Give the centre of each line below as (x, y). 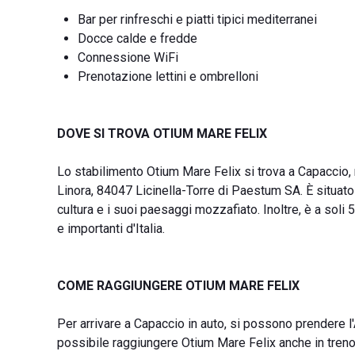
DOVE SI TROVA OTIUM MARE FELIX (162, 134)
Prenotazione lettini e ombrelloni (168, 76)
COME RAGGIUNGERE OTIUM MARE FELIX (178, 286)
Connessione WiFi (128, 57)
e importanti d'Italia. (111, 229)
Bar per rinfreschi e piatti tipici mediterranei (197, 19)
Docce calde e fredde (137, 38)
